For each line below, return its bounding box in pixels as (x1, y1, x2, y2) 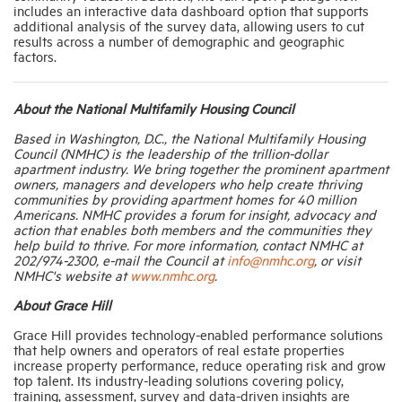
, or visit (314, 251, 361, 269)
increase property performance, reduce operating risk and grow (13, 356, 386, 374)
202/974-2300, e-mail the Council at (13, 251, 227, 269)
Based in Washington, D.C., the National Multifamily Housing (13, 129, 365, 147)
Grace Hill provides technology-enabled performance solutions (13, 326, 383, 344)
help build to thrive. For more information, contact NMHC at (13, 236, 363, 254)
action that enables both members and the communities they (13, 221, 371, 239)
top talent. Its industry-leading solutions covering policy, (13, 371, 344, 389)
